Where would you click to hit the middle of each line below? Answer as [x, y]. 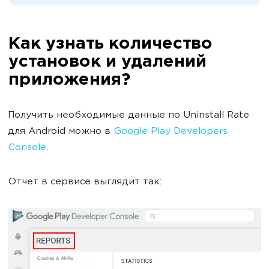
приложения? [69, 80]
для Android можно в [61, 132]
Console [27, 148]
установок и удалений [107, 62]
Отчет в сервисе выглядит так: [85, 182]
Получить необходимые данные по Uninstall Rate [128, 116]
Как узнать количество [110, 44]
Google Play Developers [171, 132]
